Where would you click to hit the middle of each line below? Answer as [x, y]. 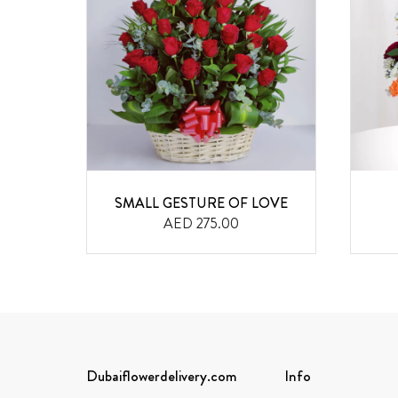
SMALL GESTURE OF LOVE [201, 203]
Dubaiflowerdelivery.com [162, 375]
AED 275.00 [201, 223]
